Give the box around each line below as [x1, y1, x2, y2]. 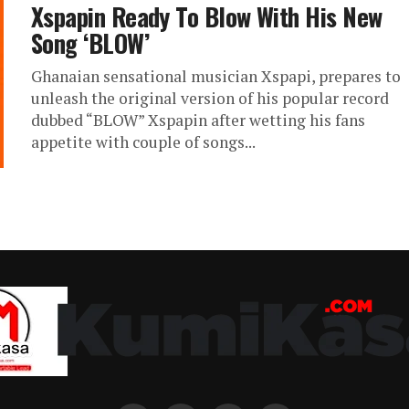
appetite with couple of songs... [31, 131, 256, 152]
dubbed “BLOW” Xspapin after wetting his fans [31, 110, 365, 131]
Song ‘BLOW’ [31, 25, 150, 61]
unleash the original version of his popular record [31, 88, 389, 109]
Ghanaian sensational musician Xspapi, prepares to [31, 66, 401, 87]
